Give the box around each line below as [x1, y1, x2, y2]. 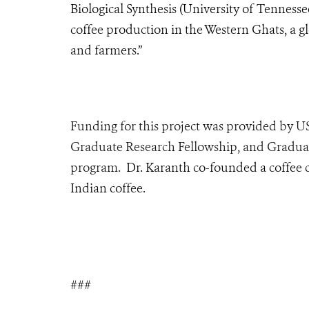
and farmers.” [70, 41, 142, 59]
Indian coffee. [70, 179, 146, 197]
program [70, 159, 118, 176]
